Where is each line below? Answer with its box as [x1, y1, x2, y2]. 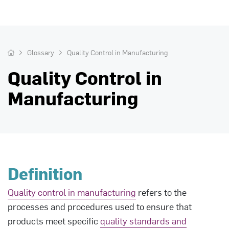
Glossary [27, 48, 54, 57]
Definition [8, 162, 82, 184]
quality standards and [100, 214, 187, 227]
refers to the [136, 186, 187, 198]
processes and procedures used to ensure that [8, 200, 192, 213]
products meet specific [8, 214, 100, 227]
